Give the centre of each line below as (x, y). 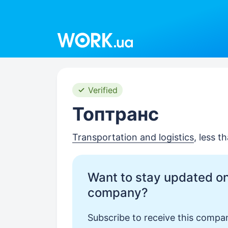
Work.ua (74, 29)
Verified (103, 90)
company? (118, 193)
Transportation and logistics (133, 137)
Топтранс (116, 114)
